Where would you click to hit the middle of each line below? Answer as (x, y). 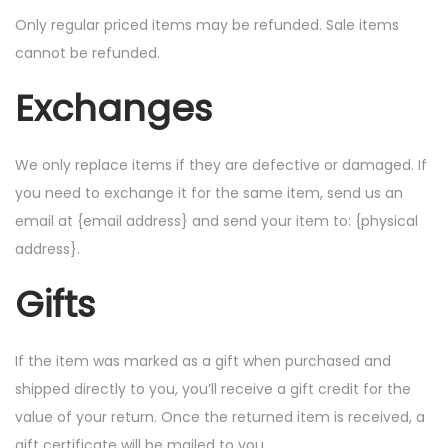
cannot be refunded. (87, 53)
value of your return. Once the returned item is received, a (220, 417)
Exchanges (113, 108)
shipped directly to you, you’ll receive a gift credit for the (213, 389)
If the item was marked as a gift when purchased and (203, 361)
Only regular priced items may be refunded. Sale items (207, 25)
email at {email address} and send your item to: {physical (216, 221)
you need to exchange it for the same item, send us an (209, 193)
